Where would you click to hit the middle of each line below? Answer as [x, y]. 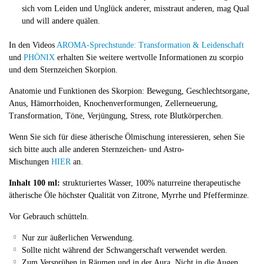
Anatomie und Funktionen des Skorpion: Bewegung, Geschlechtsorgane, [129, 91]
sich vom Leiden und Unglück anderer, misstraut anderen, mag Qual [136, 9]
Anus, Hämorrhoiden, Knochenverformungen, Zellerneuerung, [113, 103]
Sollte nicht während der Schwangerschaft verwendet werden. [125, 250]
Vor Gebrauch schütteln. [49, 217]
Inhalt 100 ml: [34, 183]
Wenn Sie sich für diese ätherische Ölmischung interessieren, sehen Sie [127, 137]
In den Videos [33, 45]
